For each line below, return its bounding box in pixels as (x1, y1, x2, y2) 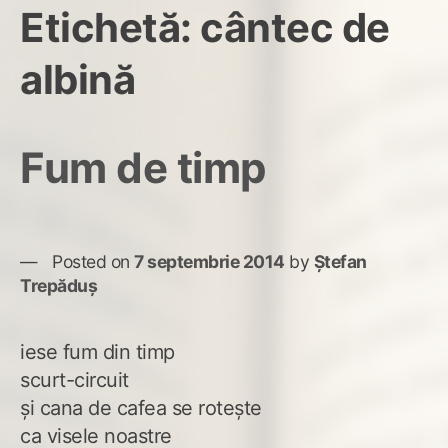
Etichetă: (20, 2, 200, 52)
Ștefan (313, 250, 367, 272)
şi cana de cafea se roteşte (20, 395, 262, 420)
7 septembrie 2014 (134, 250, 285, 272)
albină (20, 54, 135, 104)
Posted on (52, 250, 134, 272)
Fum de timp (20, 141, 267, 193)
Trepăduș (20, 274, 97, 296)
